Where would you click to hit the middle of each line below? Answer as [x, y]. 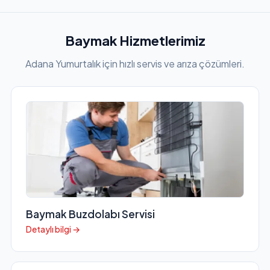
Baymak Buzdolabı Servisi [90, 214]
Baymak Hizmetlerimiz [135, 41]
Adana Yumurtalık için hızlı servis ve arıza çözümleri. [135, 64]
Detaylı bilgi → [53, 229]
